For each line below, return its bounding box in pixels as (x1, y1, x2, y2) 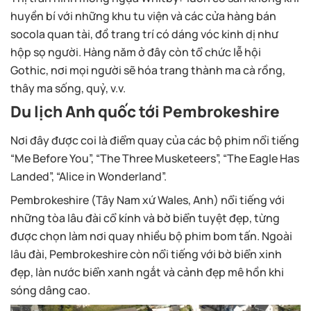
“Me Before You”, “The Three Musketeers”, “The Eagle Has (10, 151, 299, 167)
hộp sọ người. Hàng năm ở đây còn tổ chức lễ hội (10, 44, 261, 60)
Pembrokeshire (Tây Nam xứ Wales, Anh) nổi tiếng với (10, 192, 285, 208)
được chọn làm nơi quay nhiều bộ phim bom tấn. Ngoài (10, 228, 292, 244)
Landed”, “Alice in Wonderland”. (10, 169, 167, 185)
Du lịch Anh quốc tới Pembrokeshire (10, 101, 280, 123)
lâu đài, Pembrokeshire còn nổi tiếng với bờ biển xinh (10, 246, 282, 262)
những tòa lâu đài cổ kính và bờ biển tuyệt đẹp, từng (10, 210, 280, 226)
